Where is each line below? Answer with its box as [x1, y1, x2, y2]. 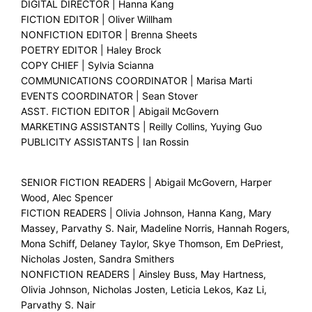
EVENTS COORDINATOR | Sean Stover [21, 90, 198, 102]
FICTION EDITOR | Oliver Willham [21, 13, 173, 26]
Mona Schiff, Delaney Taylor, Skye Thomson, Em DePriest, [21, 237, 284, 250]
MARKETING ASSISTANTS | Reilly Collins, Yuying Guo [21, 120, 263, 133]
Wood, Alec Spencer [21, 192, 114, 204]
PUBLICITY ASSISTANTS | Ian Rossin [21, 136, 189, 148]
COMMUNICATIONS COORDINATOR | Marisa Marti [21, 75, 253, 87]
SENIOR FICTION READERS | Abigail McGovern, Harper [21, 176, 272, 189]
